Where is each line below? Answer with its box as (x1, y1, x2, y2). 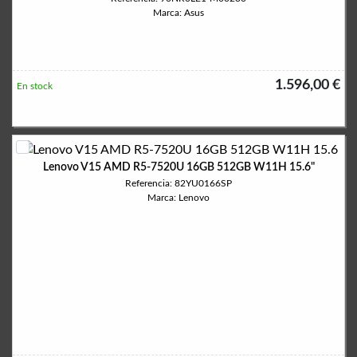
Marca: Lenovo (147, 192, 210, 202)
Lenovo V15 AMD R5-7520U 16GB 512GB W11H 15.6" (42, 161, 315, 173)
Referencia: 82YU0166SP (125, 178, 232, 188)
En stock (17, 81, 53, 91)
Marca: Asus (153, 8, 204, 18)
